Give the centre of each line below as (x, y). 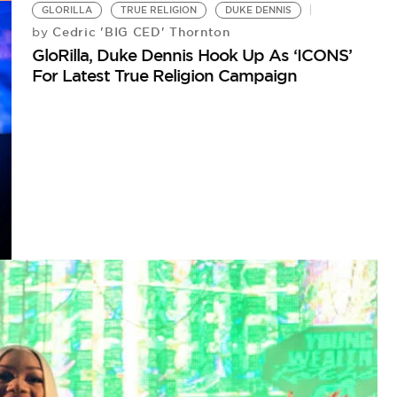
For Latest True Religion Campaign (165, 75)
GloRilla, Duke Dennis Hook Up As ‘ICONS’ (192, 54)
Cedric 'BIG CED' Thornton (139, 31)
